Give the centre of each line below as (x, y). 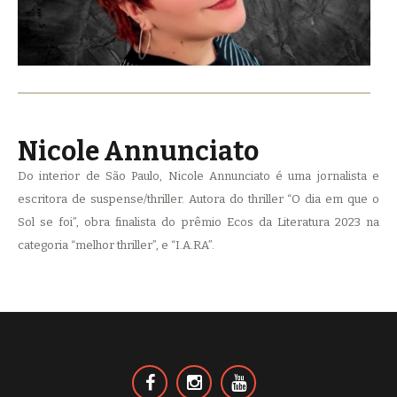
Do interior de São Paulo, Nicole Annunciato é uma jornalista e (198, 176)
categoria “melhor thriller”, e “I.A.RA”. (116, 245)
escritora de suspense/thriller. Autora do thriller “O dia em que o (198, 199)
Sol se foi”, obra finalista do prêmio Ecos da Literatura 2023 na (198, 222)
